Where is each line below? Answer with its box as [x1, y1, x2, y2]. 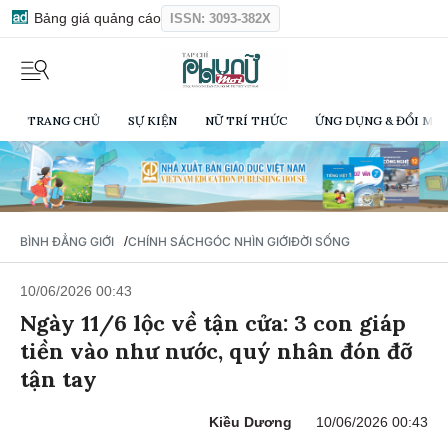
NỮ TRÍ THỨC [205, 113, 287, 129]
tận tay [20, 368, 97, 397]
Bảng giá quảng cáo [30, 10, 161, 26]
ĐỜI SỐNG [291, 237, 350, 253]
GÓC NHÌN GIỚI [204, 237, 291, 253]
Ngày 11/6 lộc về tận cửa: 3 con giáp [20, 312, 406, 341]
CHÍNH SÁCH [128, 237, 204, 253]
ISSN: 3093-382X [170, 11, 271, 26]
